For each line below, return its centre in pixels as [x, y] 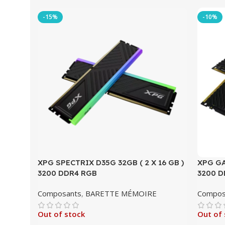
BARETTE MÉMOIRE [121, 194]
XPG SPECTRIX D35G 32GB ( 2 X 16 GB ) [111, 163]
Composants [60, 194]
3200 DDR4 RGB [67, 173]
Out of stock [61, 214]
